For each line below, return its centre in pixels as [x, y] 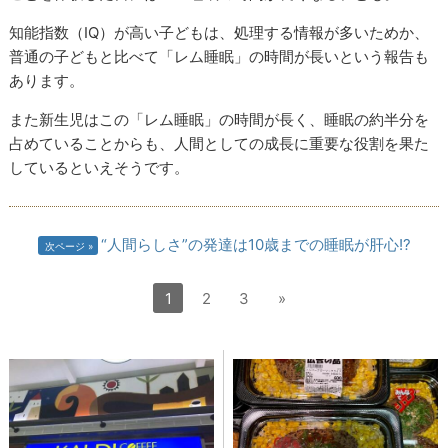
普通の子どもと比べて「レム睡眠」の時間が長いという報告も [219, 57]
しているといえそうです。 [101, 168]
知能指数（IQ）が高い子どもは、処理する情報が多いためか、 [219, 33]
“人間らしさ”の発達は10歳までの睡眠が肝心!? [255, 245]
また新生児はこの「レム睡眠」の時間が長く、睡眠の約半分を [219, 120]
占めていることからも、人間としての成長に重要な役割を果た [219, 144]
